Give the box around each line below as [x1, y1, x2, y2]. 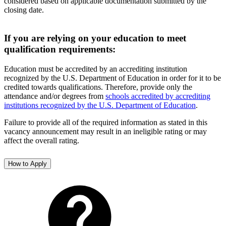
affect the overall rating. [4, 136, 79, 145]
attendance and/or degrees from [4, 92, 105, 101]
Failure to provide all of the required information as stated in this [4, 118, 207, 127]
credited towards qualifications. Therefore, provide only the [4, 83, 192, 92]
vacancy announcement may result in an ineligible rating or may [4, 127, 207, 136]
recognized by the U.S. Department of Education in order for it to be [4, 74, 221, 83]
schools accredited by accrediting [105, 92, 210, 101]
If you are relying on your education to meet [4, 33, 186, 44]
